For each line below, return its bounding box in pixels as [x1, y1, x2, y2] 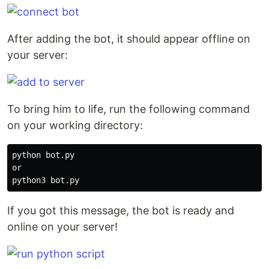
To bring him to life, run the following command [7, 103, 250, 115]
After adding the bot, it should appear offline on [7, 32, 250, 45]
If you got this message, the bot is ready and [7, 204, 234, 217]
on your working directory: [7, 119, 143, 131]
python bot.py [12, 150, 74, 160]
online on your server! [7, 220, 118, 233]
